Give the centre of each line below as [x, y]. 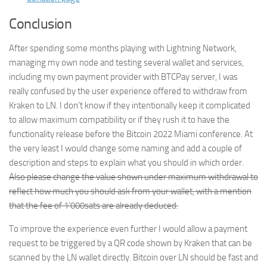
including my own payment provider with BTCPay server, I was [123, 77]
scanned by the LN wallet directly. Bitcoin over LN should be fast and [133, 258]
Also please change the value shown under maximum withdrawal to [133, 177]
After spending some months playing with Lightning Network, [123, 49]
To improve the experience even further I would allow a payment [128, 229]
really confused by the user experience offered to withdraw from [128, 91]
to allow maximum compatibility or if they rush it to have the [119, 120]
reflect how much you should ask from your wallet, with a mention [130, 192]
